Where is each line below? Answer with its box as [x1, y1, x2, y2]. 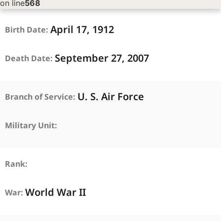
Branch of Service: [5, 91, 77, 102]
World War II [25, 185, 86, 199]
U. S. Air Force [77, 90, 144, 103]
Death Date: [5, 53, 55, 64]
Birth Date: [5, 24, 50, 35]
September [55, 51, 111, 65]
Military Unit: [5, 120, 59, 131]
